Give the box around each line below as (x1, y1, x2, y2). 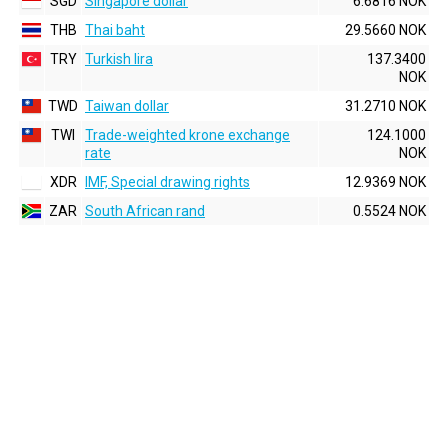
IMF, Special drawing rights (85, 174, 250, 190)
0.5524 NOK (353, 203, 426, 219)
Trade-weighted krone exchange (85, 127, 290, 143)
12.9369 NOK (345, 174, 426, 190)
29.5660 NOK (345, 22, 426, 38)
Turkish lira (85, 51, 153, 67)
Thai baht (85, 22, 145, 38)
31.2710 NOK (345, 98, 426, 114)
